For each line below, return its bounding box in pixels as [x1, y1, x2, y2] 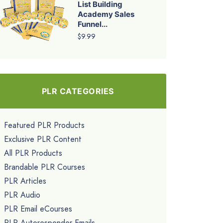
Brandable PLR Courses [4, 161, 85, 173]
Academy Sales [78, 9, 134, 19]
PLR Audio [4, 189, 40, 201]
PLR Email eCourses [4, 203, 72, 215]
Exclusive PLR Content [4, 133, 82, 145]
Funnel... [78, 19, 108, 29]
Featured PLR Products [4, 119, 85, 131]
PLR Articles [4, 175, 46, 187]
